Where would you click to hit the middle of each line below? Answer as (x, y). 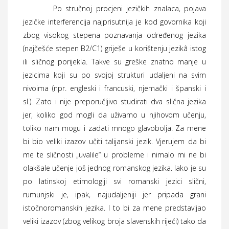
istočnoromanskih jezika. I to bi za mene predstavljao (114, 208)
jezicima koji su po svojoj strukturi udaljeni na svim (114, 75)
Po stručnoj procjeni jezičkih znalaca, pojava (114, 8)
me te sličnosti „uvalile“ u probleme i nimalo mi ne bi (114, 155)
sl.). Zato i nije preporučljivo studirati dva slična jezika (114, 101)
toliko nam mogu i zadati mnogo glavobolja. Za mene (114, 128)
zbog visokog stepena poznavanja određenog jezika (114, 35)
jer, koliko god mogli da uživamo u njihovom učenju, (114, 115)
